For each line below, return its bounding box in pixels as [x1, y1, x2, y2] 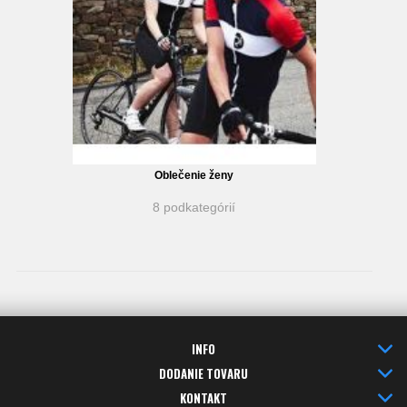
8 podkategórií [153, 199, 236, 214]
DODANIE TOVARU [159, 363, 248, 382]
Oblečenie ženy [154, 168, 234, 182]
